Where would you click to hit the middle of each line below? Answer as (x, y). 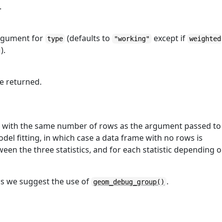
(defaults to (89, 38)
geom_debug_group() (129, 182)
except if (170, 38)
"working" (132, 39)
